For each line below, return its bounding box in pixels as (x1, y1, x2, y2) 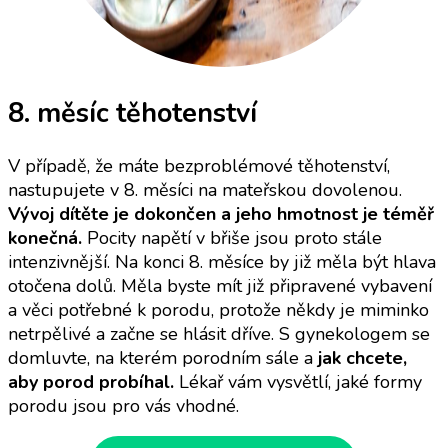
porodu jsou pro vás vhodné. (8, 394, 239, 419)
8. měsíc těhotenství (8, 94, 257, 132)
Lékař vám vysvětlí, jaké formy (179, 370, 422, 395)
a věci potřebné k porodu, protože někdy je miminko (8, 298, 429, 323)
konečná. (8, 226, 82, 251)
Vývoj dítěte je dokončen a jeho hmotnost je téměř (8, 202, 434, 227)
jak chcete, (318, 346, 407, 371)
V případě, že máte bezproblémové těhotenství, (8, 154, 390, 179)
